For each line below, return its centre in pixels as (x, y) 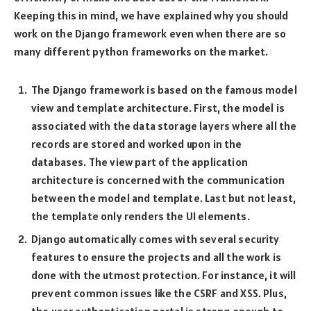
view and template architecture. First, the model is (158, 108)
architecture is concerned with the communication (158, 180)
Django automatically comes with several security (155, 239)
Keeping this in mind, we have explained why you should (151, 16)
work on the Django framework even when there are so (150, 34)
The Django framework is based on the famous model (164, 90)
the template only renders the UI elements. (141, 216)
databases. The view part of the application (140, 162)
